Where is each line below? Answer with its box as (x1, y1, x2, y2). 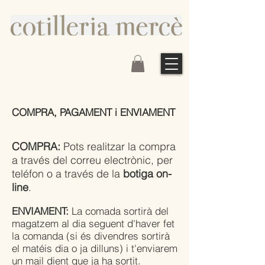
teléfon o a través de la (12, 166, 123, 180)
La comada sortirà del (69, 204, 169, 217)
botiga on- (123, 166, 172, 180)
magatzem (12, 216, 59, 230)
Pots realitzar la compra (63, 139, 176, 153)
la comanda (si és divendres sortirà (12, 229, 170, 242)
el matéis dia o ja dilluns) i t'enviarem (12, 241, 177, 254)
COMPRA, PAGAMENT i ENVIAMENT (12, 105, 175, 118)
